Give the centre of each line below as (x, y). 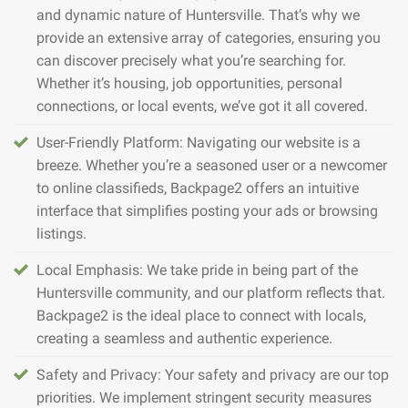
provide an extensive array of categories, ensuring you (209, 38)
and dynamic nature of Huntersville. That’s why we (198, 15)
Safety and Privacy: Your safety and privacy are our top (213, 375)
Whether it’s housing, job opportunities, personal (189, 84)
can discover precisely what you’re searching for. (191, 61)
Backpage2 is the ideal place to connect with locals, (201, 316)
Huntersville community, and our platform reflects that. (211, 293)
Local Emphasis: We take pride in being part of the (197, 270)
